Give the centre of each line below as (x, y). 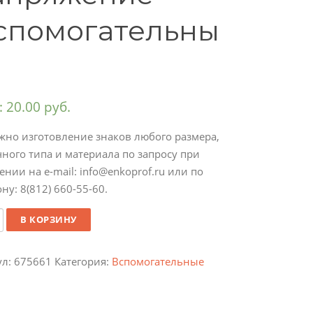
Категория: (83, 261)
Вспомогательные (158, 261)
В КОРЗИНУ (49, 219)
